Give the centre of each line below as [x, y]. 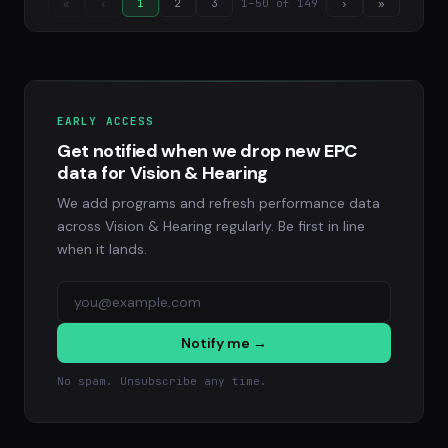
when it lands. [102, 249]
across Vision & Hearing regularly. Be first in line [211, 226]
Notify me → [224, 343]
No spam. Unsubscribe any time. [162, 381]
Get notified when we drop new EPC [207, 151]
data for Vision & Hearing [162, 173]
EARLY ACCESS [106, 121]
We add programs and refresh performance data [218, 203]
